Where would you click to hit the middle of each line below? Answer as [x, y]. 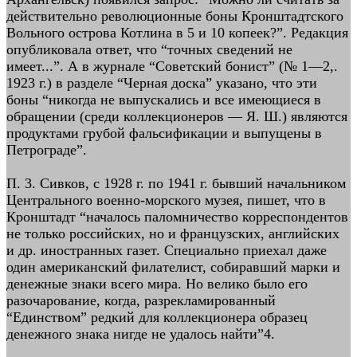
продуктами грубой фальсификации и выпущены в [164, 133]
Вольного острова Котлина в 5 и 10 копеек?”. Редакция [177, 33]
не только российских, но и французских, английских [173, 233]
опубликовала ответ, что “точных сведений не [149, 49]
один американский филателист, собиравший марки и [173, 267]
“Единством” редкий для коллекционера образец [157, 317]
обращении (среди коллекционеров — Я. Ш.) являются [177, 116]
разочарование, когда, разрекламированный [141, 300]
